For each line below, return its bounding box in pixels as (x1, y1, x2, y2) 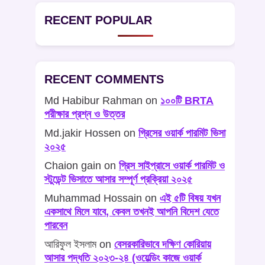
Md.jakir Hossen (44, 127, 121, 140)
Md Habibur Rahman (44, 95, 143, 107)
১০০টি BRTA (160, 95, 214, 107)
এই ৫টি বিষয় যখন (160, 192, 221, 205)
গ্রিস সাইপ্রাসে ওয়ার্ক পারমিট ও (119, 160, 225, 172)
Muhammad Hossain (44, 192, 143, 205)
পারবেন (44, 219, 68, 232)
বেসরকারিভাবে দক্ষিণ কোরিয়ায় (114, 238, 212, 251)
